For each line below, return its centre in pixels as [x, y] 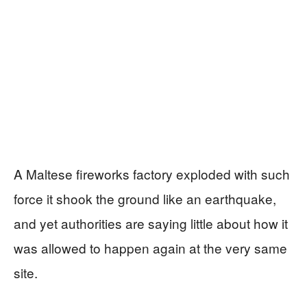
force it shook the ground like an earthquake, [145, 198]
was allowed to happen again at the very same [150, 247]
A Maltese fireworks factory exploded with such [152, 173]
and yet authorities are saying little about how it [151, 223]
